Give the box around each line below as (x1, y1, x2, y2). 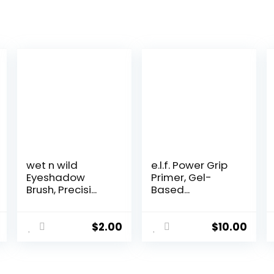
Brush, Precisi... (26, 182, 97, 198)
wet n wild (26, 158, 78, 173)
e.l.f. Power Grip (151, 158, 228, 173)
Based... (151, 182, 190, 198)
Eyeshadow (26, 170, 86, 185)
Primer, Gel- (151, 170, 212, 185)
